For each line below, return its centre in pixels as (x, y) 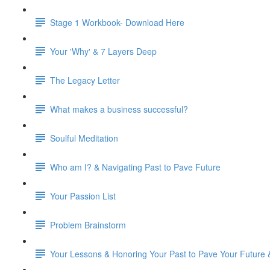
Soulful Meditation (84, 138)
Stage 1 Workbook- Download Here (117, 22)
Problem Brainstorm (88, 224)
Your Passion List (83, 196)
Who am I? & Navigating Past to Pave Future (135, 167)
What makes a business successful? (119, 109)
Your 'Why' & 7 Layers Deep (103, 51)
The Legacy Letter (85, 80)
